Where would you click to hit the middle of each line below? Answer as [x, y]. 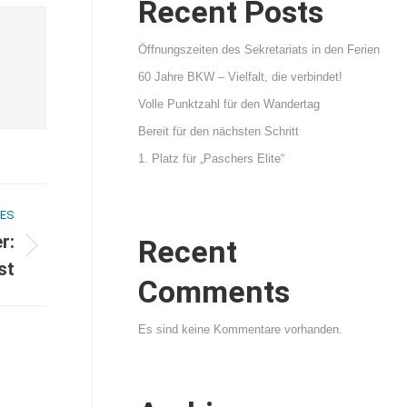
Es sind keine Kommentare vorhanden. [240, 329]
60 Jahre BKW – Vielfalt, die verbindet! [240, 77]
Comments [214, 292]
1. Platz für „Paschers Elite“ [211, 159]
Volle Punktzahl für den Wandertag [229, 104]
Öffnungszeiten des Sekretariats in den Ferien [259, 50]
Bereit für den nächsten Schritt [218, 131]
